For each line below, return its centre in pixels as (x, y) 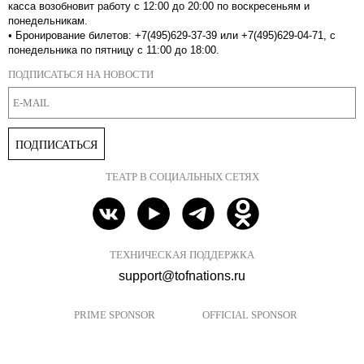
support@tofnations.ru (182, 275)
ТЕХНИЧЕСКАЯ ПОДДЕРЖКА (182, 254)
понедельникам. (48, 20)
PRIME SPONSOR (114, 314)
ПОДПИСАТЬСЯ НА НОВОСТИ (81, 74)
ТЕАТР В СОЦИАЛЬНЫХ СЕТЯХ (182, 176)
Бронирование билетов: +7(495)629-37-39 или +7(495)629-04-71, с (175, 35)
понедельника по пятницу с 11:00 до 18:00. (115, 50)
